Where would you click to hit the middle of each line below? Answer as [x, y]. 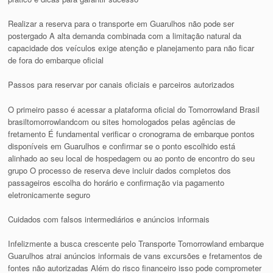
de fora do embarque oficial [56, 60]
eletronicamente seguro [49, 194]
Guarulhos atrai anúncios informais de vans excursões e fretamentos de [135, 255]
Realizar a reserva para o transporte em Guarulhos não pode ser [121, 24]
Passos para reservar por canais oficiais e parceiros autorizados [122, 85]
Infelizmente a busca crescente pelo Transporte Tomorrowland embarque [136, 243]
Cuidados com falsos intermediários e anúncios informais [109, 219]
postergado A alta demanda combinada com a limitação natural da [125, 36]
